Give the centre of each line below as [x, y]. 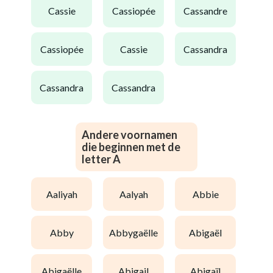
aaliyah [65, 194]
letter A [101, 159]
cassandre [209, 10]
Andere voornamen [129, 135]
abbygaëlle [137, 232]
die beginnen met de [131, 147]
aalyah [137, 194]
